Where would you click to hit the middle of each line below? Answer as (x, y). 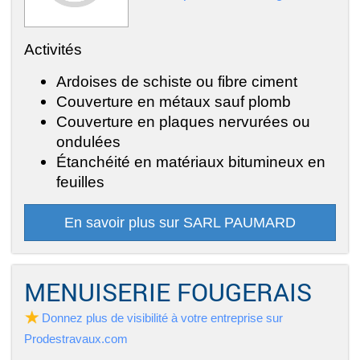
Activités (53, 49)
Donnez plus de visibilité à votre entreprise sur (162, 317)
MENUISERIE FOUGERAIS (168, 291)
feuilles (80, 181)
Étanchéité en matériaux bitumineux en (191, 161)
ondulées (88, 141)
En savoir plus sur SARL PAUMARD (180, 222)
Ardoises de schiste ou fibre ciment (177, 81)
